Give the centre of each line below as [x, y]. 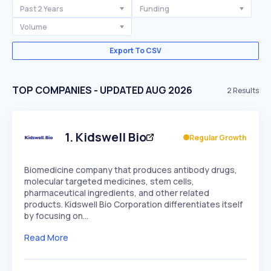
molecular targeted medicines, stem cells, [109, 181]
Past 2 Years [42, 8]
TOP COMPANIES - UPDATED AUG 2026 [102, 90]
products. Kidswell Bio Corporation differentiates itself [133, 204]
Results [245, 90]
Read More [46, 237]
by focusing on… [56, 216]
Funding [155, 8]
